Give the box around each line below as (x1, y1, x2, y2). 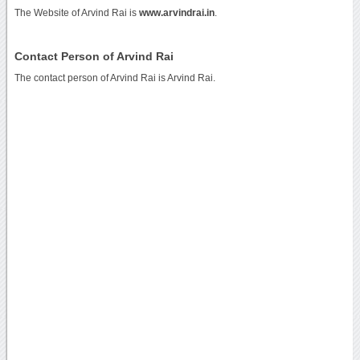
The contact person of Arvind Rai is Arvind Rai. (14, 72, 215, 83)
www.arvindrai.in (138, 7, 215, 18)
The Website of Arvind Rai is (14, 7, 139, 18)
